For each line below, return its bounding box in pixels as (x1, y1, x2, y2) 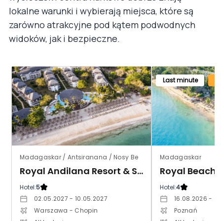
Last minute (162, 75, 198, 84)
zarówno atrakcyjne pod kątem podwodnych (9, 18, 195, 31)
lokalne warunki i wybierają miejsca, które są (9, 4, 193, 17)
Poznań (174, 206, 197, 215)
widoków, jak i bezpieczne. (9, 32, 120, 44)
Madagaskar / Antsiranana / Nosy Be (20, 152, 139, 161)
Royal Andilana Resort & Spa (137, 164, 143, 177)
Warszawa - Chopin (34, 206, 98, 215)
